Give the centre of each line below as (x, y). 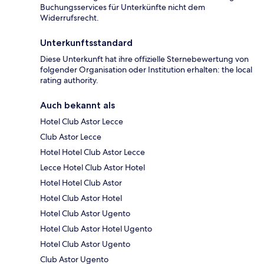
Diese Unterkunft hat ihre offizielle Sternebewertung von (144, 59)
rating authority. (69, 80)
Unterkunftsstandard (86, 42)
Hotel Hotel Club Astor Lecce (93, 152)
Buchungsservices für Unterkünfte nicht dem (123, 7)
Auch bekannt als (77, 105)
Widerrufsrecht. (70, 17)
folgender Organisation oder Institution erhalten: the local (146, 69)
